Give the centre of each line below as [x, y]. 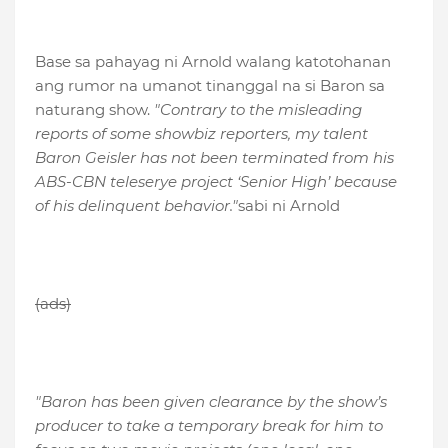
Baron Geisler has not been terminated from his [214, 158]
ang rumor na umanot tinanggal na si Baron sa [210, 86]
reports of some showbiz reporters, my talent [201, 134]
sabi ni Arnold [289, 206]
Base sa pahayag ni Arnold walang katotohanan [213, 62]
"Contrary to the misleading [258, 110]
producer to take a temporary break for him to [209, 426]
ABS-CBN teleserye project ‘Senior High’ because [216, 182]
